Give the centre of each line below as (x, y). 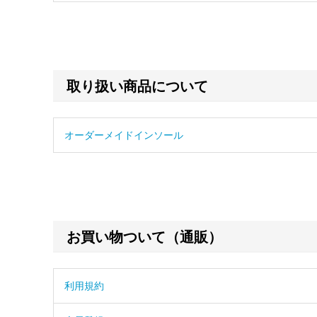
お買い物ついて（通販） (145, 237)
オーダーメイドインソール (123, 135)
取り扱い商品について (138, 86)
